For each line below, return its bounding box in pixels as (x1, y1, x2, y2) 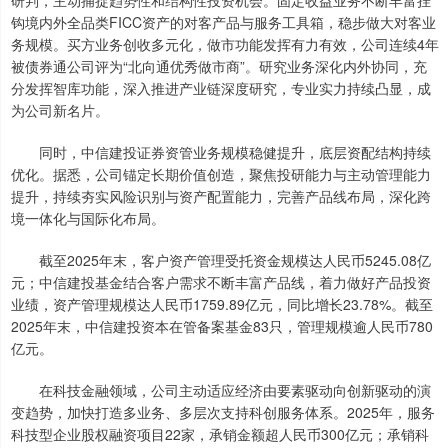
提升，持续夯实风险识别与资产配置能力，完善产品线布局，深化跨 (11, 186, 431, 207)
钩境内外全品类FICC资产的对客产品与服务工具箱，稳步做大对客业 (11, 12, 436, 33)
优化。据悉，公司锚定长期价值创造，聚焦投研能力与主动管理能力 (11, 164, 431, 185)
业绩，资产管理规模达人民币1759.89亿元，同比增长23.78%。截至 (11, 294, 433, 315)
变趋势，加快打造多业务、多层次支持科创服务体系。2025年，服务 (11, 402, 435, 423)
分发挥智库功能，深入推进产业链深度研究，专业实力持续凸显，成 (11, 78, 431, 99)
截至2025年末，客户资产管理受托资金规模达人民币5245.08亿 (11, 250, 431, 271)
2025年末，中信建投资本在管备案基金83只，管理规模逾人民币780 (11, 316, 433, 337)
